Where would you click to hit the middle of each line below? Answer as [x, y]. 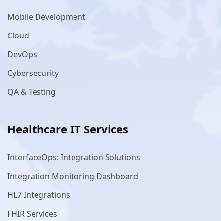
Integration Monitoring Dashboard [73, 176]
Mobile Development [46, 17]
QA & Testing [32, 92]
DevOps [22, 54]
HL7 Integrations [39, 195]
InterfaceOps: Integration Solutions [74, 157]
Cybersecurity [33, 73]
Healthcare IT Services [68, 129]
